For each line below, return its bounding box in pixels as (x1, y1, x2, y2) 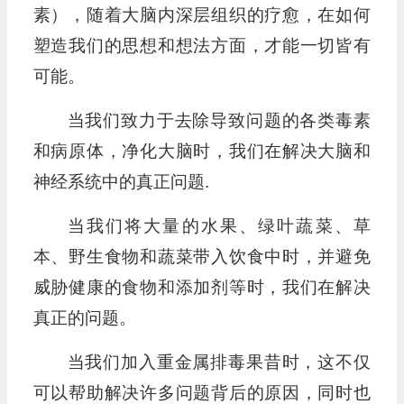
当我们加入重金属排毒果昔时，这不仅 (67, 353, 371, 372)
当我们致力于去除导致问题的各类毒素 (67, 111, 371, 131)
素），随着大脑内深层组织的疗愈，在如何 (32, 5, 371, 25)
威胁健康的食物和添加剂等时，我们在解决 (32, 278, 371, 298)
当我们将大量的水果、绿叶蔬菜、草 (67, 216, 371, 236)
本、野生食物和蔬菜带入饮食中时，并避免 (32, 247, 371, 267)
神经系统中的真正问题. (32, 172, 209, 192)
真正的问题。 (32, 308, 136, 328)
